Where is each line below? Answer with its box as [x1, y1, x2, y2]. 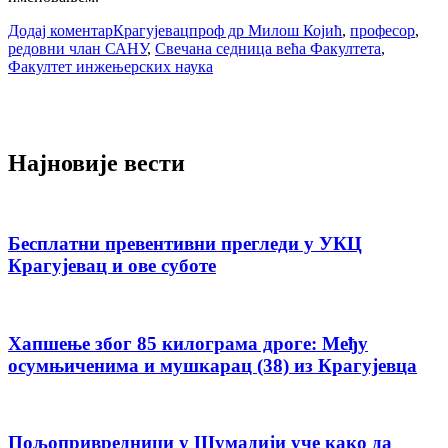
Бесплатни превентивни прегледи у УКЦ [8, 233, 362, 255]
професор [350, 21, 415, 39]
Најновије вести [8, 149, 185, 176]
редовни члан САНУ [8, 39, 147, 57]
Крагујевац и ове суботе [8, 255, 216, 277]
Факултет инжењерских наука [8, 57, 213, 75]
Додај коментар [8, 21, 113, 39]
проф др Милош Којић [189, 21, 342, 39]
